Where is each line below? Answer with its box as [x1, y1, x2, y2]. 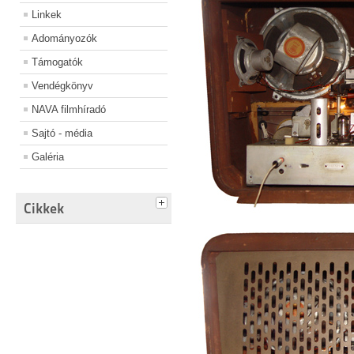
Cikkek [24, 200, 64, 217]
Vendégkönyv [32, 80, 93, 92]
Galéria [32, 151, 64, 164]
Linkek [32, 9, 62, 21]
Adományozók [32, 32, 97, 45]
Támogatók [32, 56, 83, 69]
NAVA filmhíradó [32, 104, 106, 116]
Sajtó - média [32, 127, 92, 140]
